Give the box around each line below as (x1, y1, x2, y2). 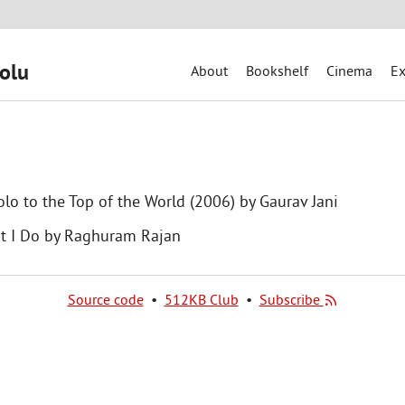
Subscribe (259, 289, 324, 308)
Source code (67, 289, 144, 308)
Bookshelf (246, 61, 308, 80)
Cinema (326, 61, 372, 80)
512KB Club (164, 289, 239, 308)
